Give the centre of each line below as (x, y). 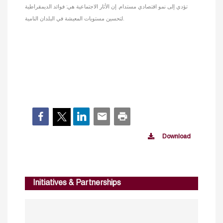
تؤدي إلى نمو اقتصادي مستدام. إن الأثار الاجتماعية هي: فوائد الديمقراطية (106, 7)
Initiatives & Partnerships (77, 183)
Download (176, 137)
